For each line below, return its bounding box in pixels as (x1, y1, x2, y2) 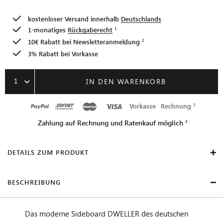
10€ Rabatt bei (28, 37, 73, 46)
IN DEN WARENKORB (86, 76, 167, 86)
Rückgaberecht (68, 25, 112, 34)
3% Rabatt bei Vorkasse (28, 49, 98, 58)
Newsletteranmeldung (73, 37, 140, 46)
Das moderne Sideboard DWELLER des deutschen (25, 208, 188, 219)
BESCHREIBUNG (7, 177, 61, 186)
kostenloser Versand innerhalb (28, 14, 121, 23)
